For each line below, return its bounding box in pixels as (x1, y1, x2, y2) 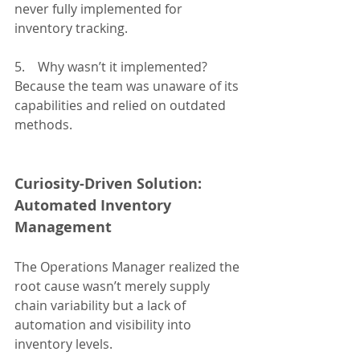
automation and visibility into (14, 316, 194, 334)
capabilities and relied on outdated (14, 96, 229, 115)
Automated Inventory (14, 195, 175, 216)
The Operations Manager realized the (14, 258, 243, 276)
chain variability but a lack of (14, 297, 189, 315)
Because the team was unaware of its (14, 77, 242, 96)
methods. (14, 116, 72, 134)
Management (14, 217, 112, 238)
